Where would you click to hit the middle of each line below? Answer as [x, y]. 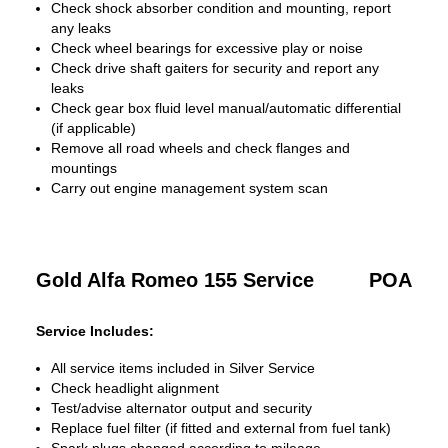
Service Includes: [95, 331]
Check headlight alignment [135, 388]
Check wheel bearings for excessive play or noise [207, 48]
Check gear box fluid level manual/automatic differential [226, 108]
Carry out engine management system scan [189, 188]
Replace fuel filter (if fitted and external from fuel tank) [221, 428]
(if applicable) [93, 128]
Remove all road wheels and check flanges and [200, 148]
